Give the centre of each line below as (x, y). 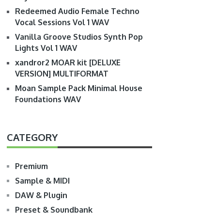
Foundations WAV (48, 99)
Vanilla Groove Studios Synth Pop (79, 37)
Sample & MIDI (43, 181)
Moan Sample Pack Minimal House (79, 88)
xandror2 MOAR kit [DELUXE (68, 62)
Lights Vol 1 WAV (46, 48)
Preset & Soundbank (54, 210)
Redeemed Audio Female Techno (77, 11)
